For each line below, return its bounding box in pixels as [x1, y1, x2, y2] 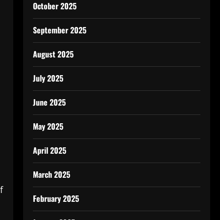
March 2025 [32, 168, 70, 180]
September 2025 [32, 24, 86, 36]
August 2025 [32, 48, 74, 60]
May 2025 [32, 120, 63, 132]
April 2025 [32, 144, 66, 156]
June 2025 [32, 96, 66, 108]
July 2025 [32, 72, 63, 84]
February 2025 [32, 192, 79, 204]
